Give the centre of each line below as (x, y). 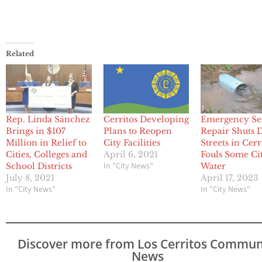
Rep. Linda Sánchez (48, 120)
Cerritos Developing (146, 120)
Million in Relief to (46, 143)
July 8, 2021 (30, 178)
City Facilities (132, 143)
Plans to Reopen (137, 131)
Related (20, 54)
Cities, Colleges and (46, 155)
